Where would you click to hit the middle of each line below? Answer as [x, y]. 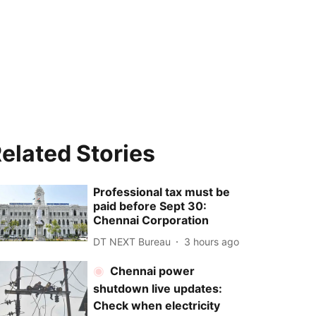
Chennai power [153, 271]
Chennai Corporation [151, 220]
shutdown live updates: [158, 288]
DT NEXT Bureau [132, 241]
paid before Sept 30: [150, 206]
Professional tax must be [162, 192]
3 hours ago [212, 241]
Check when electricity [157, 305]
